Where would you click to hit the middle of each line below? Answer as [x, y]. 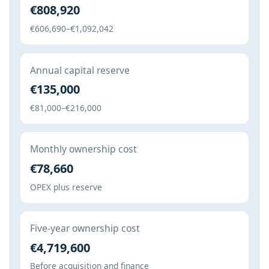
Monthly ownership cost [83, 149]
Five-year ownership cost [85, 228]
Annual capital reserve [80, 70]
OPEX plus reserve [66, 187]
